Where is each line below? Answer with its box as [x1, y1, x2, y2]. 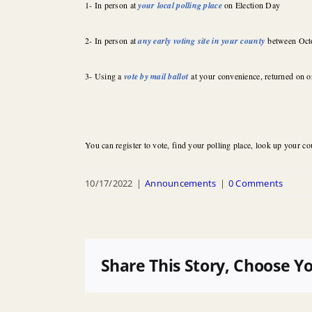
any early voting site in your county [138, 34, 265, 47]
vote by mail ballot [123, 70, 189, 82]
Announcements [144, 176, 217, 189]
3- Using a [85, 70, 124, 81]
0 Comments [228, 176, 283, 189]
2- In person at [85, 34, 139, 46]
